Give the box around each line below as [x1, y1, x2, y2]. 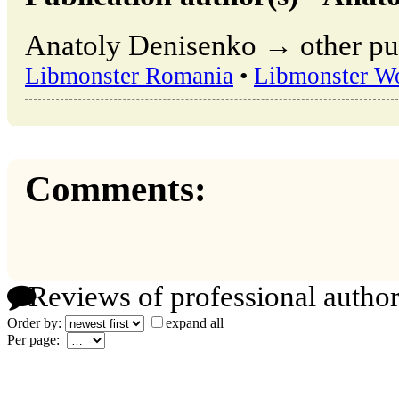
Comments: [25, 169, 207, 210]
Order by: [7, 314, 65, 330]
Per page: [7, 331, 67, 347]
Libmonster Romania [25, 62, 233, 90]
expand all [166, 314, 224, 330]
